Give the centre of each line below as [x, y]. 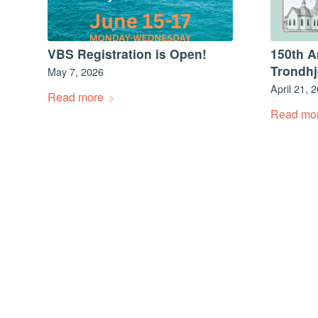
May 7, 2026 [76, 72]
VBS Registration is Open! [127, 54]
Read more [76, 97]
